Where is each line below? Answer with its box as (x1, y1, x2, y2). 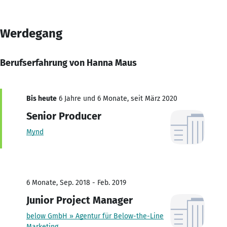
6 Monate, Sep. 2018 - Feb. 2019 (26, 178, 126, 187)
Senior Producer (26, 109, 101, 122)
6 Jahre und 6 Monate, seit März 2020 (57, 94, 177, 103)
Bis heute (26, 94, 57, 103)
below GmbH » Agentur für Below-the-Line (26, 211, 164, 220)
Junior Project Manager (26, 194, 133, 206)
